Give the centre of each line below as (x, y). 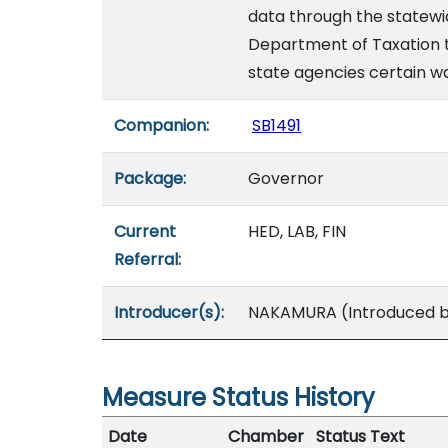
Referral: (147, 259)
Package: (150, 178)
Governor (286, 178)
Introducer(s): (169, 312)
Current (145, 231)
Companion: (161, 125)
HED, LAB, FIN (297, 231)
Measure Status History (238, 397)
